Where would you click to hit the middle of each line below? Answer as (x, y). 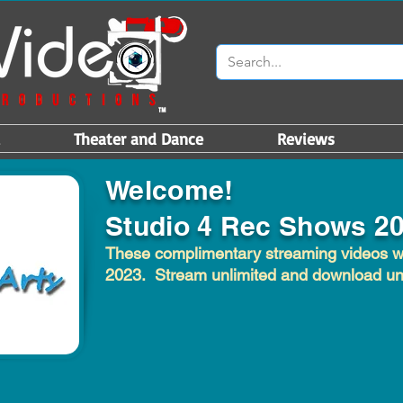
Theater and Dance (139, 139)
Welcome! (170, 190)
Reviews (305, 139)
